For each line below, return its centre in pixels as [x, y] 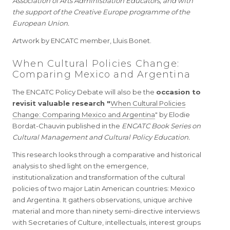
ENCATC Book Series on [161, 126]
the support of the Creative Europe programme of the [101, 12]
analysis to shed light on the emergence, [80, 166]
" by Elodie [172, 114]
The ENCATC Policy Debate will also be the [84, 92]
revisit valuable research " [61, 103]
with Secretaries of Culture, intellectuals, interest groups [107, 222]
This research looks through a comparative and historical [107, 155]
